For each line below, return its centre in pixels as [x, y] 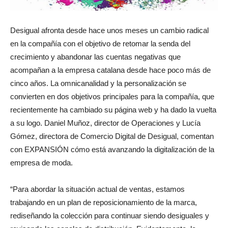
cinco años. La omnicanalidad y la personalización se [98, 83]
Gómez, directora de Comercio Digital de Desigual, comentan [112, 136]
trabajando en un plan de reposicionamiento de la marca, [104, 203]
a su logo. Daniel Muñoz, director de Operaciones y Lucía [105, 123]
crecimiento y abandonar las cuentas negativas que [95, 57]
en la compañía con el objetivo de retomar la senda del [100, 44]
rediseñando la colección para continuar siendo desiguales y [110, 216]
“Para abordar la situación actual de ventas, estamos [97, 189]
